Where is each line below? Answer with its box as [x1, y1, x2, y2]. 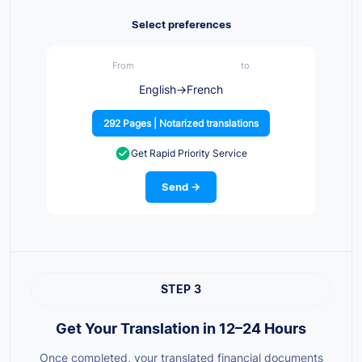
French [187, 82, 223, 97]
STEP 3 [160, 282, 202, 297]
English [139, 82, 176, 97]
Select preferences [131, 18, 231, 32]
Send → [162, 180, 200, 194]
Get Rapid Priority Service [131, 147, 247, 160]
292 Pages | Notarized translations [103, 117, 259, 130]
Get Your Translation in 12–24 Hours [56, 320, 306, 338]
